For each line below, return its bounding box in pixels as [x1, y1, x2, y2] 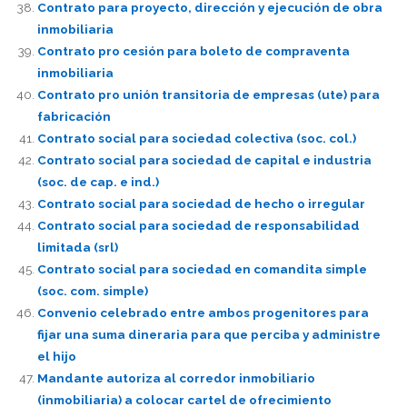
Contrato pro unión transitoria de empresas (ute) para [36, 86, 380, 102]
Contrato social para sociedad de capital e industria [36, 152, 372, 167]
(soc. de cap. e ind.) [36, 174, 159, 189]
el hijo [36, 348, 76, 363]
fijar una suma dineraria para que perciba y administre [36, 326, 381, 342]
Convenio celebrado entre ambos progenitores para [36, 304, 369, 320]
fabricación [36, 108, 111, 124]
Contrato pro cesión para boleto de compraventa [36, 43, 350, 58]
